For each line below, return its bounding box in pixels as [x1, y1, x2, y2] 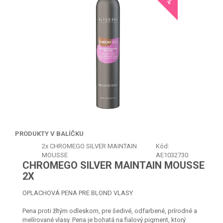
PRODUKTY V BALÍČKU [15, 130, 84, 137]
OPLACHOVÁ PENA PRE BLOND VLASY [22, 189, 133, 197]
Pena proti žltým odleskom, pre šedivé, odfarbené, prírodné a [22, 207, 197, 215]
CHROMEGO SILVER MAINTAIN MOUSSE [22, 159, 205, 171]
